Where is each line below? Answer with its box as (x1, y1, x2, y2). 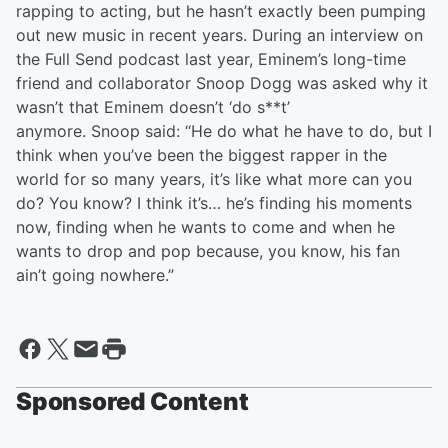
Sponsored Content (16, 387, 249, 416)
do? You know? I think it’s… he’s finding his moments (16, 193, 412, 213)
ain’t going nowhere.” (16, 265, 179, 285)
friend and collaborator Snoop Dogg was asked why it (16, 73, 428, 93)
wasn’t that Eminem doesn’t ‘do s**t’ (16, 97, 290, 117)
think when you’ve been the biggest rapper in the (16, 145, 387, 165)
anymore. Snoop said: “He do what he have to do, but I (16, 121, 432, 141)
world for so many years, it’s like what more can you (16, 169, 412, 189)
